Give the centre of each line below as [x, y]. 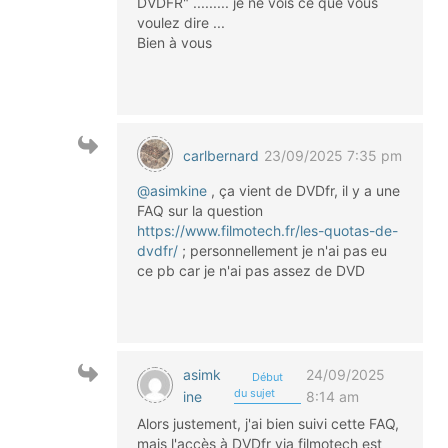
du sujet [254, 392]
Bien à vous [174, 42]
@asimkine [172, 190]
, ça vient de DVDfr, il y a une [303, 190]
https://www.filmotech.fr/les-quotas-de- [267, 230]
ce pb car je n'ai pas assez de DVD [251, 270]
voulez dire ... [181, 22]
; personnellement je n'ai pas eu [284, 250]
